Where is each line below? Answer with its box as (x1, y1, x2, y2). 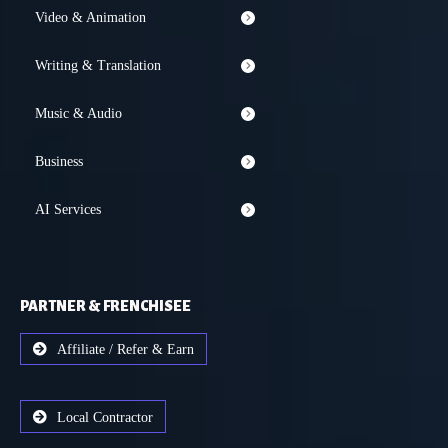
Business (35, 154, 83, 170)
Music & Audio (35, 106, 122, 122)
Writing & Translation (35, 58, 161, 74)
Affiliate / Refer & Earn (57, 342, 194, 358)
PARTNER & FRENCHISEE (20, 298, 191, 315)
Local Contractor (57, 409, 153, 425)
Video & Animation (35, 10, 146, 26)
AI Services (35, 202, 101, 218)
